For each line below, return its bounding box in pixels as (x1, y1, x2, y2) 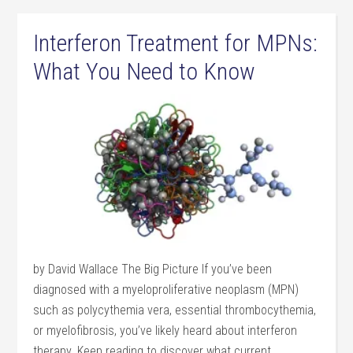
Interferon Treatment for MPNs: (33, 29, 318, 58)
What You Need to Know (33, 58, 256, 86)
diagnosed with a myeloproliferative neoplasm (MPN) (33, 281, 299, 297)
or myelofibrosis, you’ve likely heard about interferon (33, 322, 298, 338)
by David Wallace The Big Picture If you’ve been (33, 261, 273, 277)
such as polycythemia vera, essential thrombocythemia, (33, 302, 317, 318)
